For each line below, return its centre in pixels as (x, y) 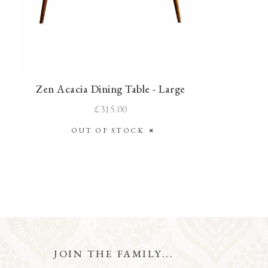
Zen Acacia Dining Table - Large (111, 89)
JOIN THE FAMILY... (114, 253)
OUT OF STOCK (111, 130)
